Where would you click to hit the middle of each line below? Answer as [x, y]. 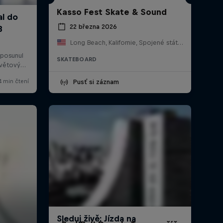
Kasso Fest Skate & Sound [111, 12]
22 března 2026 [93, 27]
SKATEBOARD [77, 59]
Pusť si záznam [96, 82]
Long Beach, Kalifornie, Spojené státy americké [180, 42]
